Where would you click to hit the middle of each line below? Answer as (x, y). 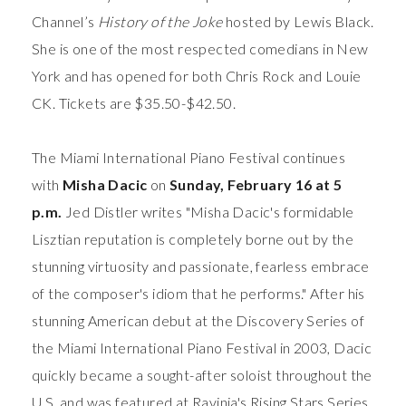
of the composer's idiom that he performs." (169, 293)
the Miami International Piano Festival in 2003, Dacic (202, 347)
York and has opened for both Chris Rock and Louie (197, 75)
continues (314, 157)
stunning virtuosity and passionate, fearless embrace (201, 266)
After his (338, 293)
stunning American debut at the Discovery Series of (198, 320)
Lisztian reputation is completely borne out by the (193, 238)
